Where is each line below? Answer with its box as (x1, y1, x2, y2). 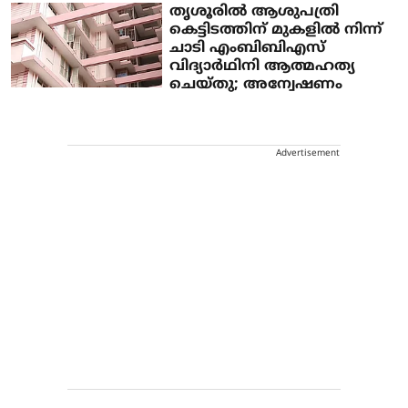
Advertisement (276, 147, 340, 159)
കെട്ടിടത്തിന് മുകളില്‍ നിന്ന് (169, 20, 383, 39)
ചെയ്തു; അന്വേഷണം (169, 75, 343, 94)
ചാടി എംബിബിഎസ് (169, 38, 326, 57)
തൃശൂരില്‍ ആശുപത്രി (169, 2, 340, 21)
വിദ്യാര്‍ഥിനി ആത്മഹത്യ (169, 56, 356, 76)
